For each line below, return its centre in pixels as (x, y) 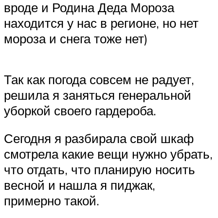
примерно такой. (52, 201)
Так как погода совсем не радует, (99, 79)
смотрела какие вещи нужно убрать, (108, 154)
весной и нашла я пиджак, (80, 185)
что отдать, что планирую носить (100, 170)
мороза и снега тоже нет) (76, 39)
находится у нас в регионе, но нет (101, 23)
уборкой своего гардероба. (80, 110)
